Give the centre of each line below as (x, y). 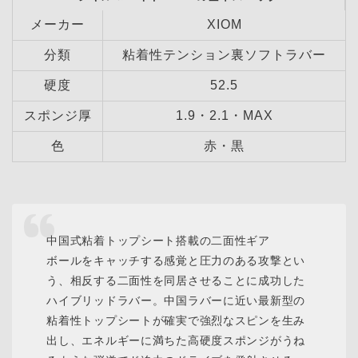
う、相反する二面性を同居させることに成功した (176, 281)
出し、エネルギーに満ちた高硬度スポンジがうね (176, 341)
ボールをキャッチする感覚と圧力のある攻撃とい (176, 261)
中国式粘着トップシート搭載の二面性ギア (158, 241)
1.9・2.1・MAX (224, 115)
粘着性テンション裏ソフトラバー (224, 54)
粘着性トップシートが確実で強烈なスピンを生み (176, 321)
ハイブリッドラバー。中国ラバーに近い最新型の (176, 301)
